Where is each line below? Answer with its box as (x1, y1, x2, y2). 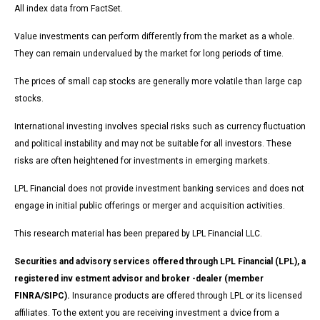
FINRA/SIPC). (14, 291, 70, 301)
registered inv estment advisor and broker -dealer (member (14, 274, 264, 284)
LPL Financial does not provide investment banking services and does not (14, 184, 304, 194)
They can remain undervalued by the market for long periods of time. (14, 49, 284, 59)
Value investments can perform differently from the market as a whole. (14, 31, 294, 42)
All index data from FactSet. (14, 4, 123, 14)
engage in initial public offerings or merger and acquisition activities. (14, 201, 285, 211)
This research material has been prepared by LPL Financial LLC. (14, 229, 262, 239)
